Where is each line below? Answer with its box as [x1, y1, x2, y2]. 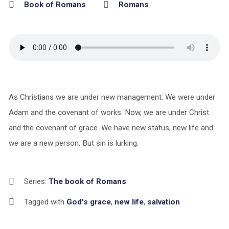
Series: [24, 177, 49, 186]
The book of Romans [48, 177, 126, 186]
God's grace [66, 197, 111, 207]
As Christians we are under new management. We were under [8, 93, 215, 102]
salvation [147, 197, 180, 207]
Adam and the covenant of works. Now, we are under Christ [8, 108, 209, 117]
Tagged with [24, 197, 66, 207]
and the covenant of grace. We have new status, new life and [8, 123, 213, 132]
